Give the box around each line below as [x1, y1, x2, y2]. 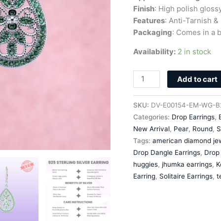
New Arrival [133, 124, 170, 133]
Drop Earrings [171, 112, 215, 121]
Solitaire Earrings [159, 172, 213, 180]
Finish [133, 3, 154, 13]
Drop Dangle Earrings [133, 148, 200, 156]
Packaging [133, 27, 172, 37]
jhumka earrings [161, 160, 212, 168]
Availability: [133, 46, 176, 56]
